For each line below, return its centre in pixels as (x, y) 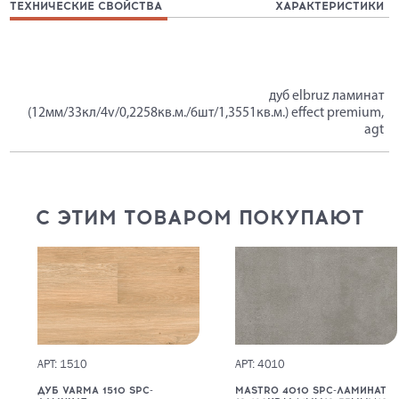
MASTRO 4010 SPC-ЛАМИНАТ (311, 390)
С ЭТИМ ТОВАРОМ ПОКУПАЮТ (199, 218)
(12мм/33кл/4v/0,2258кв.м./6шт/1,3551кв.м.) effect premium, (206, 113)
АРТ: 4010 (261, 364)
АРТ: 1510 (62, 364)
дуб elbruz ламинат (327, 96)
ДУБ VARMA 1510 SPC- (95, 390)
